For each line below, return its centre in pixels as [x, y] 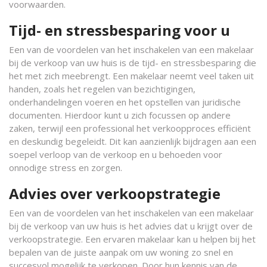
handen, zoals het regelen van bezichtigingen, [102, 89]
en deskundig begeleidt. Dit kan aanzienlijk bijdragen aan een [133, 141]
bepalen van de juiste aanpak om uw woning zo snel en [121, 252]
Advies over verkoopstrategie [115, 193]
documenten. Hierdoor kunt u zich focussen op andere [120, 115]
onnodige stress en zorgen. [66, 167]
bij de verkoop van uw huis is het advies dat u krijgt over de [131, 226]
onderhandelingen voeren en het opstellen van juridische [125, 102]
